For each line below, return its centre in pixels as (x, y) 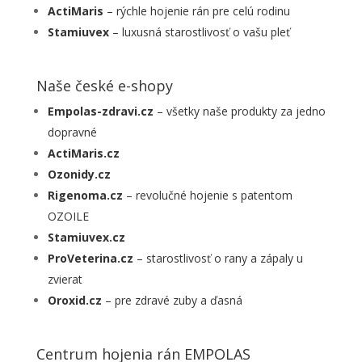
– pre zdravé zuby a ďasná (172, 300)
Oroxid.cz (74, 300)
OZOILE (68, 216)
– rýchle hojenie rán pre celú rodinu (196, 11)
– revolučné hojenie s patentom (207, 195)
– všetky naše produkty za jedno (239, 111)
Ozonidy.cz (79, 174)
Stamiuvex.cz (86, 237)
